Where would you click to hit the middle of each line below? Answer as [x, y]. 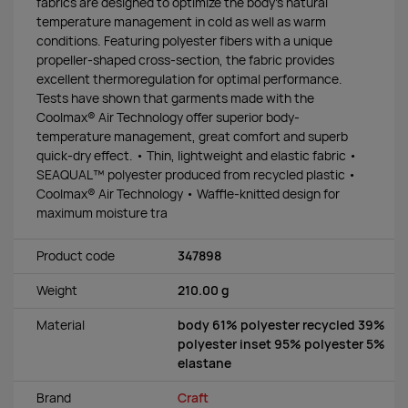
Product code [76, 256]
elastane [204, 364]
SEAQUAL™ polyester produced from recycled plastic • [196, 174]
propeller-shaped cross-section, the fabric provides [185, 60]
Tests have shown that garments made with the [175, 98]
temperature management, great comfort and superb [192, 136]
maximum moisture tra [102, 213]
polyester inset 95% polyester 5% [281, 345]
